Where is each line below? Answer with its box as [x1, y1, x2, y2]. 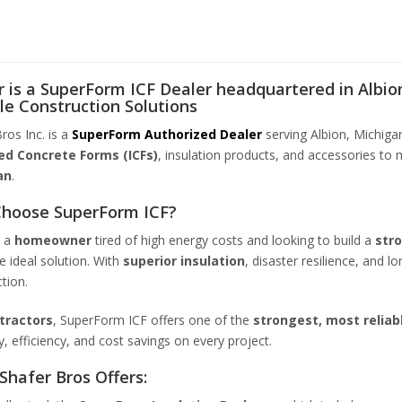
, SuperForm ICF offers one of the [52, 310, 249, 328]
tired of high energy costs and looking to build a [91, 231, 375, 249]
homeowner [13, 231, 92, 249]
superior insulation [122, 251, 245, 269]
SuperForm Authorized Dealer [71, 125, 262, 143]
